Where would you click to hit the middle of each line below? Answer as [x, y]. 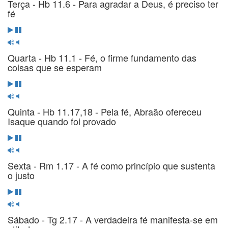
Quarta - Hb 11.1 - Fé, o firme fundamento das [102, 57]
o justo [21, 175]
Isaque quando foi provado [62, 121]
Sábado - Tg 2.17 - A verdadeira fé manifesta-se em [113, 219]
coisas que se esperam [55, 67]
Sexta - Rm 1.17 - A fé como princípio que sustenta [111, 165]
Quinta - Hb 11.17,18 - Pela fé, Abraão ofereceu [105, 111]
